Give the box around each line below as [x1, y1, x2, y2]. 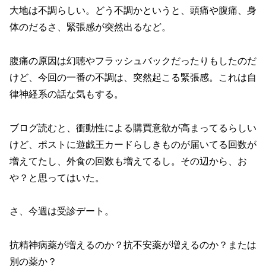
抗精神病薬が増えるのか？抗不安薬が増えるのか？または [9, 240, 256, 251]
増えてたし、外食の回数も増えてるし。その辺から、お [9, 156, 247, 166]
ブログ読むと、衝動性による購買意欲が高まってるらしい [9, 122, 256, 133]
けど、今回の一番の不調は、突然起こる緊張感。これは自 [9, 72, 256, 83]
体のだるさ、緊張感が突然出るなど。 [9, 21, 171, 32]
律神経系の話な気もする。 [9, 88, 123, 99]
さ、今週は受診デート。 [9, 206, 114, 217]
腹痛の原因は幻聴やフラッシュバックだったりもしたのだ [9, 55, 256, 66]
